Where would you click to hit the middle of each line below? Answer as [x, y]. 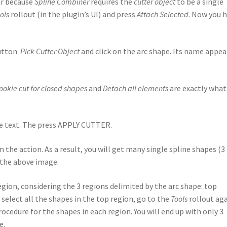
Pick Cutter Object [50, 51]
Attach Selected [163, 14]
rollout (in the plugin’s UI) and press [73, 14]
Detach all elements [136, 88]
